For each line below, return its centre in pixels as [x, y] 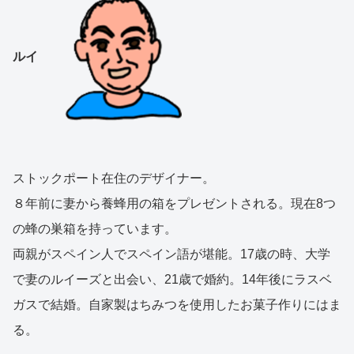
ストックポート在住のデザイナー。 [114, 179]
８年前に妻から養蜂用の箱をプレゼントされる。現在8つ [174, 204]
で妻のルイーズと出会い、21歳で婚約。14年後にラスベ [172, 280]
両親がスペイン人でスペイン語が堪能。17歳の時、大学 [171, 254]
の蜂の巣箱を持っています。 [95, 229]
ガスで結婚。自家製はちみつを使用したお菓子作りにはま [177, 305]
